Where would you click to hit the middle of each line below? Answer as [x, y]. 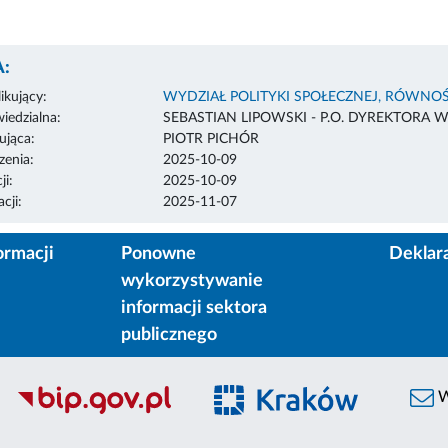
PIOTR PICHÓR [210, 138]
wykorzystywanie [191, 280]
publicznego [168, 334]
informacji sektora [193, 307]
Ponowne [158, 253]
